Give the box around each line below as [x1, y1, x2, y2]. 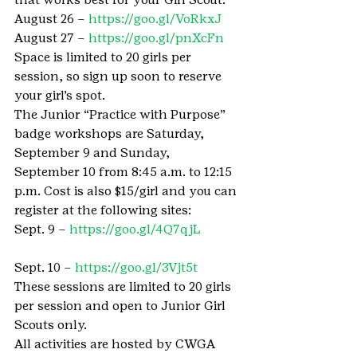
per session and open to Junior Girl [14, 298, 229, 313]
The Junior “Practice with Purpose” [14, 107, 229, 122]
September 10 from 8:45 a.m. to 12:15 [14, 164, 235, 179]
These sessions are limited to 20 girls [14, 279, 234, 294]
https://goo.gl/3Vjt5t [75, 260, 198, 275]
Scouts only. [14, 317, 87, 332]
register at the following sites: [14, 202, 191, 218]
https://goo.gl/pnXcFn [88, 30, 224, 45]
